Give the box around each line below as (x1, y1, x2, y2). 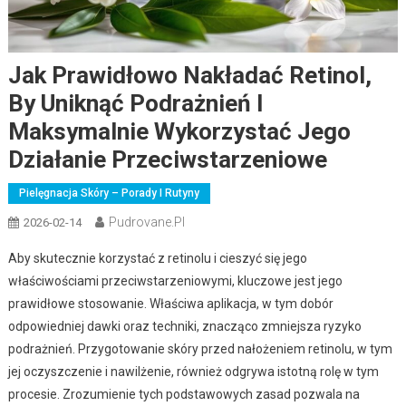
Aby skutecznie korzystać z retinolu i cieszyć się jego (7, 250, 307, 266)
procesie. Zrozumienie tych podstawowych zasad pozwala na (7, 386, 360, 401)
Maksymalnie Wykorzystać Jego (7, 117, 351, 145)
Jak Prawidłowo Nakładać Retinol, (7, 61, 372, 89)
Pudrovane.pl (108, 214, 185, 229)
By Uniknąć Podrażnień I (7, 89, 264, 117)
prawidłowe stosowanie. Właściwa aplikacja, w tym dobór (7, 295, 333, 311)
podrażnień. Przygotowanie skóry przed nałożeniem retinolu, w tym (7, 341, 392, 356)
